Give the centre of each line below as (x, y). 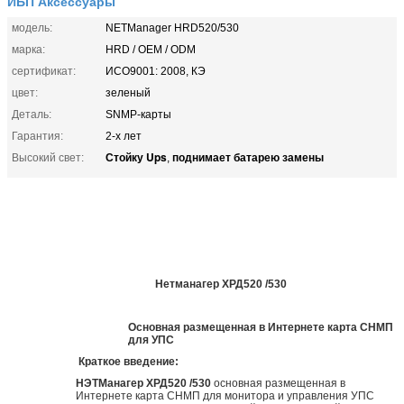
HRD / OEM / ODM (151, 49)
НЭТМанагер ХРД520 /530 (143, 383)
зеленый (128, 92)
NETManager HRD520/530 (172, 28)
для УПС (151, 340)
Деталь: (32, 114)
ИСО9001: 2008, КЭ (156, 71)
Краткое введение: (128, 361)
